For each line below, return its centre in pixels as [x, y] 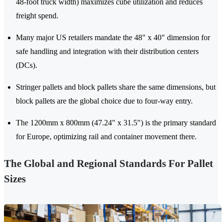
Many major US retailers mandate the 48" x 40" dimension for [113, 38]
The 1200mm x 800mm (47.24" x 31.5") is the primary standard [116, 123]
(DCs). [27, 65]
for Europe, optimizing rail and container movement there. [106, 137]
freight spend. [37, 16]
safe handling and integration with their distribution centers [107, 52]
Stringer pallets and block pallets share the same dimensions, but [116, 87]
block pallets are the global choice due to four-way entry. [104, 101]
